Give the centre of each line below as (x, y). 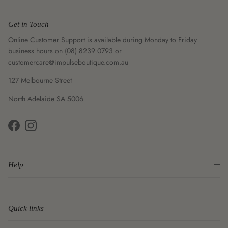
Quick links (26, 208)
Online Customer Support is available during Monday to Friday (103, 39)
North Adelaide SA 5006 (46, 98)
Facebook (28, 130)
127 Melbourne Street (40, 80)
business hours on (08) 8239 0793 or (65, 51)
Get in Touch (28, 24)
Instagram (45, 130)
